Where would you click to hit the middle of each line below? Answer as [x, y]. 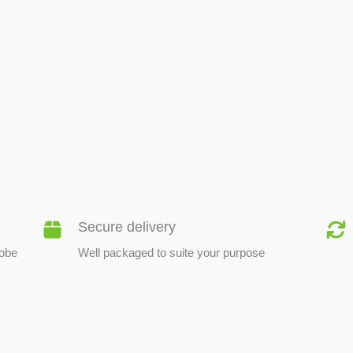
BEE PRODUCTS [176, 121]
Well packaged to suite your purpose [172, 252]
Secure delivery [127, 227]
